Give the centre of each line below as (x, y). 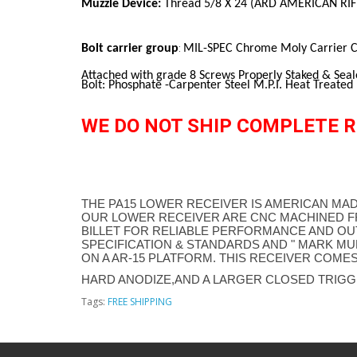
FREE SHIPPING (140, 301)
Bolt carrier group (130, 48)
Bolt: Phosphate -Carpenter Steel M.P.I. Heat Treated (217, 85)
